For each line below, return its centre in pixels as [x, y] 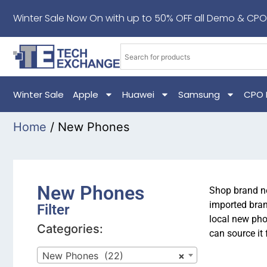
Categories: [70, 229]
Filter [53, 210]
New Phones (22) [83, 255]
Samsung [199, 94]
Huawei [138, 94]
